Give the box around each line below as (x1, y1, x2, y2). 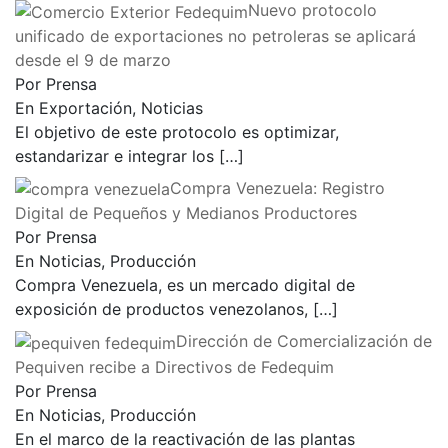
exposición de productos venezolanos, (15, 299, 313, 320)
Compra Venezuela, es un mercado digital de (15, 275, 355, 296)
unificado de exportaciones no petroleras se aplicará (15, 25, 416, 46)
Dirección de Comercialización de (176, 331, 432, 352)
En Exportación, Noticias (15, 97, 203, 118)
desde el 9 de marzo (15, 49, 171, 70)
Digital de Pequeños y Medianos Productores (15, 203, 357, 224)
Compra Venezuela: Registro (170, 177, 385, 198)
